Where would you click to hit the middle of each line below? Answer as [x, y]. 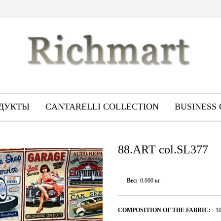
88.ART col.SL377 [163, 149]
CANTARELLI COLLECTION [102, 107]
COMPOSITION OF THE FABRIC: [164, 210]
